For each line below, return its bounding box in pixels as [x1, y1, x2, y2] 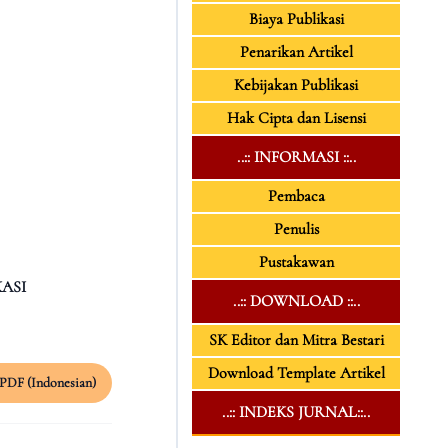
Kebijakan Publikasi [234, 75, 358, 95]
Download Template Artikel [207, 363, 385, 383]
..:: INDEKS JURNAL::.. [222, 402, 370, 422]
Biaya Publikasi [248, 9, 344, 29]
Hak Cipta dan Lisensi [226, 108, 366, 128]
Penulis [273, 219, 319, 239]
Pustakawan [258, 252, 334, 272]
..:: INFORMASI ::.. [236, 147, 356, 167]
